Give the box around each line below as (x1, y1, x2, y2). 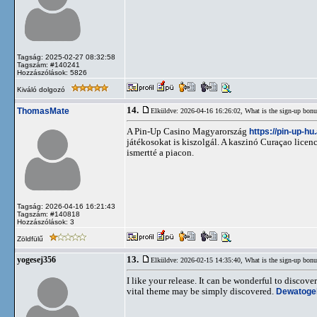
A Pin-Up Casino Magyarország (127, 126, 249, 137)
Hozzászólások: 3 (17, 218, 74, 226)
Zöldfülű (17, 235, 45, 243)
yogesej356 (17, 255, 56, 264)
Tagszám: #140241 (17, 61, 80, 69)
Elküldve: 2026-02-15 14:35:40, (151, 256, 245, 264)
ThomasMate (17, 106, 69, 116)
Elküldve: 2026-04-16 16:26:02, (151, 107, 245, 115)
